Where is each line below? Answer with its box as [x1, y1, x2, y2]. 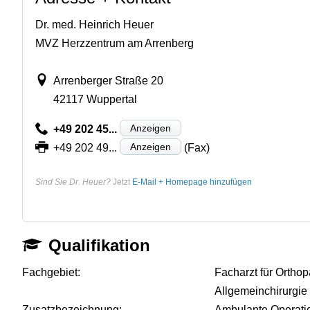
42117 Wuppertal [53, 93, 137, 105]
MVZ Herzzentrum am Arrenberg [35, 37, 194, 49]
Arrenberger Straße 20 [53, 74, 163, 86]
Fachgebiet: [22, 266, 80, 278]
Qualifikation [48, 235, 151, 255]
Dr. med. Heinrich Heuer [35, 18, 154, 30]
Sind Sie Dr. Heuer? [35, 176, 111, 187]
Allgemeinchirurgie [215, 284, 308, 297]
